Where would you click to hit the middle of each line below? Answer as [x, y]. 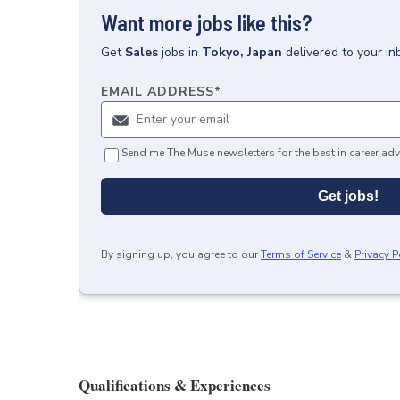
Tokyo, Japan [242, 52]
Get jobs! [348, 196]
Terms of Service [301, 254]
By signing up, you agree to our [179, 254]
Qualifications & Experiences [175, 385]
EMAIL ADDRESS [158, 92]
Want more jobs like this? [206, 23]
